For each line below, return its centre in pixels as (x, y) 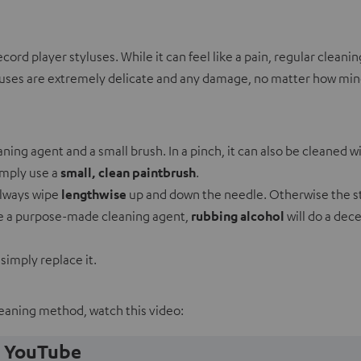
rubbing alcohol (238, 216)
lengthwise (95, 195)
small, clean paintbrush (128, 173)
